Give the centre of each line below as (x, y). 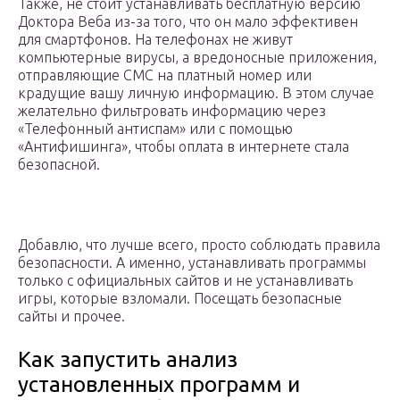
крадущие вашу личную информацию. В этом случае (196, 93)
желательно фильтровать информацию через (172, 111)
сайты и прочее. (71, 317)
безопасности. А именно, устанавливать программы (192, 263)
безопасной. (59, 165)
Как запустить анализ (128, 360)
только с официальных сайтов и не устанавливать (185, 281)
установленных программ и (159, 385)
